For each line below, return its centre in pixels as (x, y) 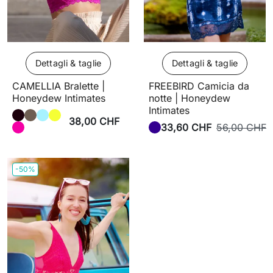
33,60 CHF (186, 127)
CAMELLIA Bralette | (58, 86)
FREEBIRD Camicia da (199, 86)
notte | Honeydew (190, 98)
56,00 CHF (241, 127)
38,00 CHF (94, 121)
